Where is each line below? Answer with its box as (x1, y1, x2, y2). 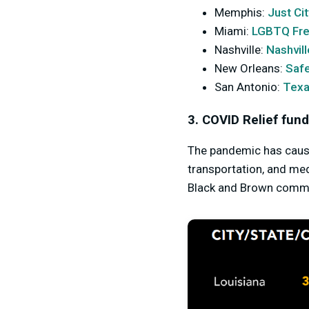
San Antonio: (215, 79, 283, 94)
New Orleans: (215, 61, 286, 75)
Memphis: (215, 5, 268, 19)
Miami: (215, 23, 252, 38)
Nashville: (215, 42, 266, 57)
